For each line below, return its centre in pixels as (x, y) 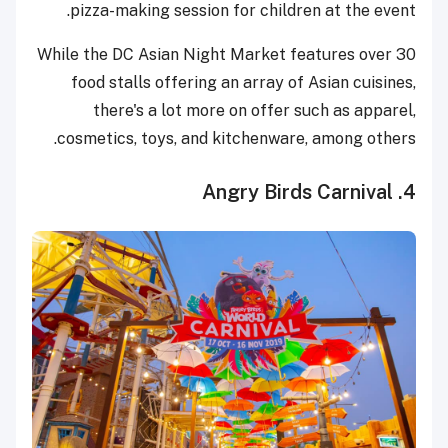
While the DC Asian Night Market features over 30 (226, 54)
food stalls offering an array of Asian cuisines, (243, 82)
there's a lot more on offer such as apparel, (254, 110)
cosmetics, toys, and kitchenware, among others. (236, 138)
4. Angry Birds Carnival (409, 191)
